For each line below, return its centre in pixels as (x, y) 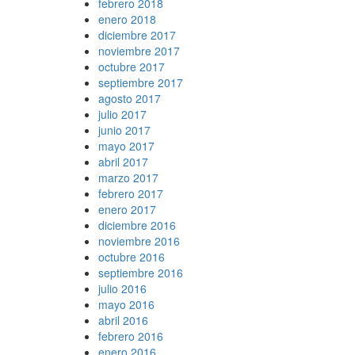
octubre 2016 (131, 256)
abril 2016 (123, 320)
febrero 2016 (130, 336)
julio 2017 (122, 114)
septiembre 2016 (140, 272)
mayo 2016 (126, 304)
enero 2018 (127, 19)
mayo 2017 (126, 145)
